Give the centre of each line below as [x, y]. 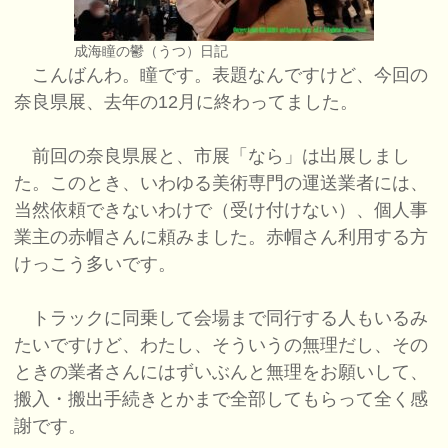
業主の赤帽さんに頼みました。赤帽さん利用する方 [221, 237]
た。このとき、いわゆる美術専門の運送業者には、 [221, 183]
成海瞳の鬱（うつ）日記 [150, 51]
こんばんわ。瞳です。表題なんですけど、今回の [221, 75]
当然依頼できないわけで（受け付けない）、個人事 [221, 210]
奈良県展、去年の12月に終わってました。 [186, 102]
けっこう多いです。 [95, 264]
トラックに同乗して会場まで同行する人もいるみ [221, 318]
